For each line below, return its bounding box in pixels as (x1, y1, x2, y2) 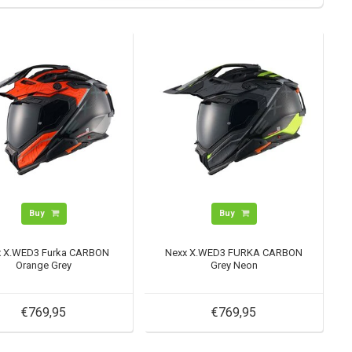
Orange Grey (16, 258, 72, 271)
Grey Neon (210, 258, 258, 271)
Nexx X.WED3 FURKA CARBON (165, 246, 303, 258)
